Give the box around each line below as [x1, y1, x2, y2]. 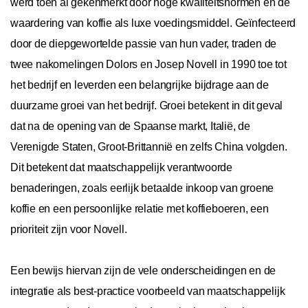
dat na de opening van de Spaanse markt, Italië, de [10, 120, 250, 132]
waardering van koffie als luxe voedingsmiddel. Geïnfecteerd [10, 16, 296, 29]
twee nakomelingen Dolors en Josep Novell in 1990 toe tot [10, 58, 287, 70]
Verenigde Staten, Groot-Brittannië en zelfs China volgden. [10, 140, 287, 153]
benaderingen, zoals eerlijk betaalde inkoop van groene [10, 181, 274, 194]
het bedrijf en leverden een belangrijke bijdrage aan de [10, 78, 269, 91]
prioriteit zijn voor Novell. [10, 223, 127, 235]
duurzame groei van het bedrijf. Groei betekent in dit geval [10, 99, 283, 111]
